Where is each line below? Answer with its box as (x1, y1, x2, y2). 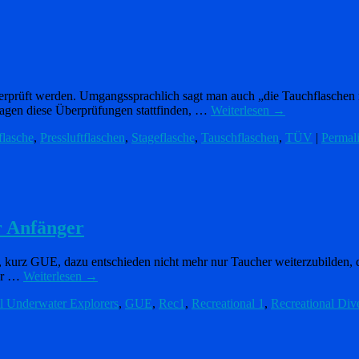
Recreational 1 (192, 296, 264, 311)
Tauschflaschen (201, 131, 279, 145)
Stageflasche (131, 131, 195, 145)
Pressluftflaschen (40, 131, 125, 145)
